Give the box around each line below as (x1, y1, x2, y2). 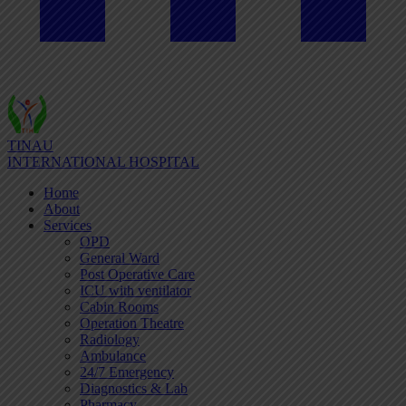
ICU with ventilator (80, 283, 191, 298)
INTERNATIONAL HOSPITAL (7, 154, 199, 169)
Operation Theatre (80, 315, 184, 331)
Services (43, 217, 92, 233)
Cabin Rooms (80, 299, 159, 314)
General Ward (80, 250, 159, 266)
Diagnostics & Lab (80, 381, 188, 396)
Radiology (80, 332, 140, 347)
